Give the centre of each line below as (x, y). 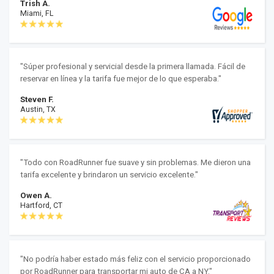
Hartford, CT (41, 206)
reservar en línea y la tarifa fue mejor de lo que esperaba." (120, 79)
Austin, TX (38, 110)
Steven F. (37, 100)
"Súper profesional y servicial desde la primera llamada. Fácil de (132, 67)
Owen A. (36, 196)
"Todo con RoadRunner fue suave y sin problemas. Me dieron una (135, 163)
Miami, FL (36, 13)
